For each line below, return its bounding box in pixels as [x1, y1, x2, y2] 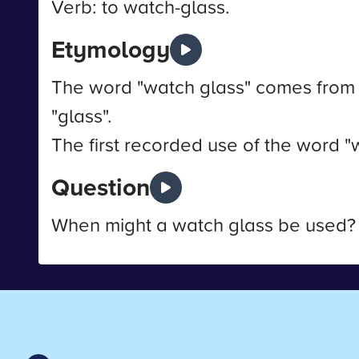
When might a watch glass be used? [51, 211, 356, 238]
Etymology [51, 32, 170, 67]
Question [51, 170, 150, 204]
